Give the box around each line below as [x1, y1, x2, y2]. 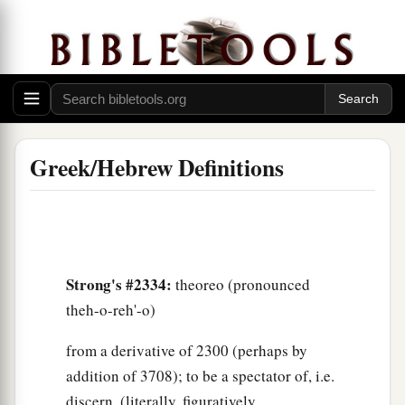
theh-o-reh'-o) [66, 299, 155, 321]
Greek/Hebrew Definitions [30, 150, 284, 185]
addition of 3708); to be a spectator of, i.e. [66, 365, 334, 387]
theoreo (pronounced [172, 274, 310, 296]
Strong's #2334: [66, 273, 172, 297]
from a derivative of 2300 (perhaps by [66, 340, 307, 362]
